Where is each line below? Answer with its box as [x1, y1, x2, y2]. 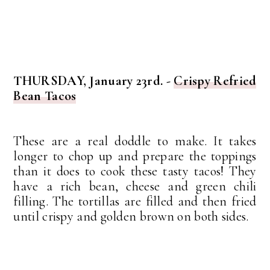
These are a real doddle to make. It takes [13, 133, 257, 149]
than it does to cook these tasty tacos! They [13, 163, 257, 180]
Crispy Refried [174, 73, 257, 89]
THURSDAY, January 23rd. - [13, 73, 174, 89]
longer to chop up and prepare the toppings [13, 148, 257, 165]
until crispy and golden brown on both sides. [13, 209, 249, 225]
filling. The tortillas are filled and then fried [13, 193, 257, 210]
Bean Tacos [13, 88, 77, 104]
